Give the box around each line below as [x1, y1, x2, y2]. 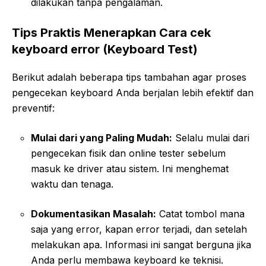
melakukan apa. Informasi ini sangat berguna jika [31, 238, 251, 251]
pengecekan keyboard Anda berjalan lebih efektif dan [12, 86, 254, 99]
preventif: [12, 102, 55, 114]
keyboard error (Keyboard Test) [12, 42, 198, 56]
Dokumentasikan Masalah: [31, 207, 156, 220]
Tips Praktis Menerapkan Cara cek [12, 25, 211, 40]
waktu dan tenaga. [31, 178, 113, 190]
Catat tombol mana [156, 207, 245, 220]
